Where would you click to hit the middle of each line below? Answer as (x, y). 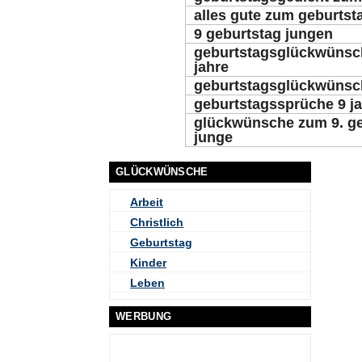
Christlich (157, 222)
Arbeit (147, 202)
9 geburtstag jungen (263, 34)
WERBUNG (144, 316)
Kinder (148, 263)
